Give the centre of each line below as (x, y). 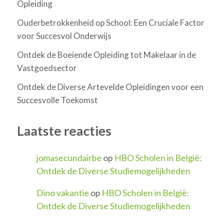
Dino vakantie (63, 193)
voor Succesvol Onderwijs (64, 36)
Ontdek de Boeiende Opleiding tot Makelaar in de (107, 54)
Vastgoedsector (47, 68)
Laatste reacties (64, 130)
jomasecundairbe (69, 158)
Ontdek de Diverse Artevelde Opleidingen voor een (110, 87)
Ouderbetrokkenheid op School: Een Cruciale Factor (111, 22)
